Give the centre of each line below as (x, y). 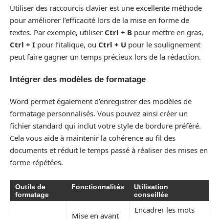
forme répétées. (36, 162)
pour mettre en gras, (168, 32)
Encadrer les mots (164, 209)
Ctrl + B (118, 32)
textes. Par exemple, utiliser (57, 32)
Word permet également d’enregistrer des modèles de (101, 101)
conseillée (151, 194)
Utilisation (151, 186)
